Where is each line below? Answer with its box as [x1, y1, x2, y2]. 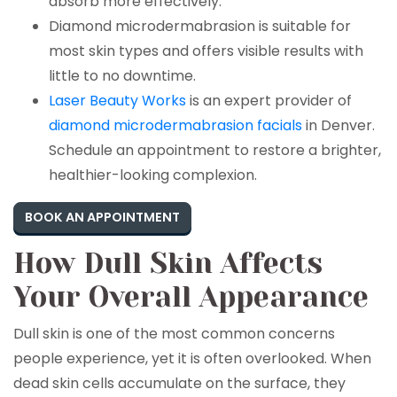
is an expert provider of [186, 90, 352, 111]
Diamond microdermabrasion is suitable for [49, 16, 351, 36]
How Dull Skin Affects [13, 247, 323, 280]
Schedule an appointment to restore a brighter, [49, 140, 381, 160]
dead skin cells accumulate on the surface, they [13, 373, 346, 393]
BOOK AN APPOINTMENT [25, 208, 180, 226]
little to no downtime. [49, 66, 196, 86]
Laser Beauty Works [49, 90, 186, 111]
